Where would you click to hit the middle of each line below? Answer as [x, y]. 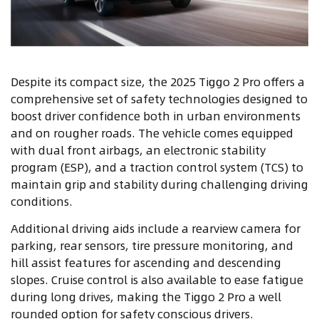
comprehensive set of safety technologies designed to [159, 98]
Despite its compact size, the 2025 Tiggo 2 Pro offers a [158, 81]
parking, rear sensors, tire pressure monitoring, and [152, 245]
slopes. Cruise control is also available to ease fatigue [157, 279]
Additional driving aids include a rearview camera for [156, 228]
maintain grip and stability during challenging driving [159, 184]
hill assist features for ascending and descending [146, 262]
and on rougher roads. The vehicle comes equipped [152, 132]
